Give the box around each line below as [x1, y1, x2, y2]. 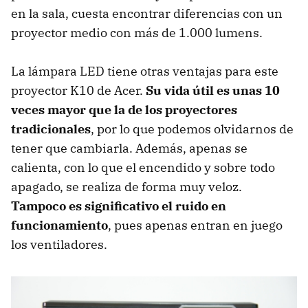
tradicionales [11, 120, 91, 137]
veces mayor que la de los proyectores [11, 101, 237, 118]
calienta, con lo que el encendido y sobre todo [11, 159, 275, 175]
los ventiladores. [11, 236, 107, 252]
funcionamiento [11, 217, 108, 233]
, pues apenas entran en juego [108, 217, 283, 233]
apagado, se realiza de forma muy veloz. [11, 178, 242, 195]
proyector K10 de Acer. [11, 82, 146, 98]
